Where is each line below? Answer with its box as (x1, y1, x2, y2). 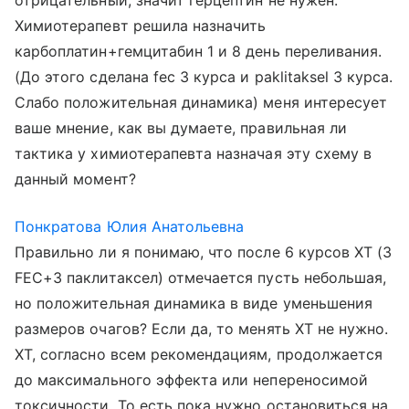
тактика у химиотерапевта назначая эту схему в (15, 144, 372, 163)
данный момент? (15, 170, 136, 188)
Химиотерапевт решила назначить (15, 16, 267, 35)
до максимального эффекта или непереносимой (15, 371, 369, 389)
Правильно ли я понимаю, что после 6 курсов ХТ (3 (15, 243, 393, 261)
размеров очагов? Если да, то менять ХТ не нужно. (15, 320, 389, 338)
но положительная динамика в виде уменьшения (15, 294, 373, 312)
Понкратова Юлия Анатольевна (15, 217, 245, 236)
